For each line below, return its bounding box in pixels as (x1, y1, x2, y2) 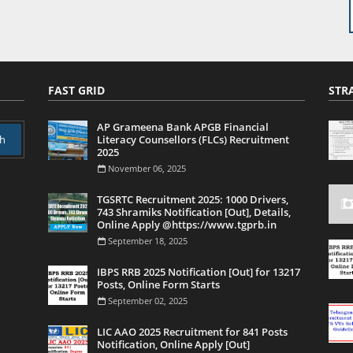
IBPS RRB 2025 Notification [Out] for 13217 (97, 265, 300, 279)
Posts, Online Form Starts (97, 277, 220, 292)
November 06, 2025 (108, 162, 186, 174)
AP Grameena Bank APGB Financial (97, 120, 269, 134)
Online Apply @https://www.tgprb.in (97, 217, 277, 232)
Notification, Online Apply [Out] (97, 337, 250, 351)
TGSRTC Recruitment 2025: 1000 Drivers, (97, 192, 288, 206)
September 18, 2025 (108, 235, 188, 247)
